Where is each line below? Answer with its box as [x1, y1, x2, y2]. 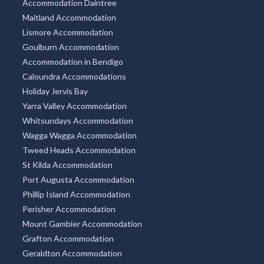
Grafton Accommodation [22, 233, 114, 244]
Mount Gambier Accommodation [22, 219, 142, 229]
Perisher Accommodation [22, 204, 115, 214]
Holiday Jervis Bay [22, 86, 88, 97]
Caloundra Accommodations [22, 71, 126, 82]
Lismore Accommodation [22, 27, 113, 38]
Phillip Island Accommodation [22, 189, 130, 200]
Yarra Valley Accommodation [22, 101, 127, 111]
